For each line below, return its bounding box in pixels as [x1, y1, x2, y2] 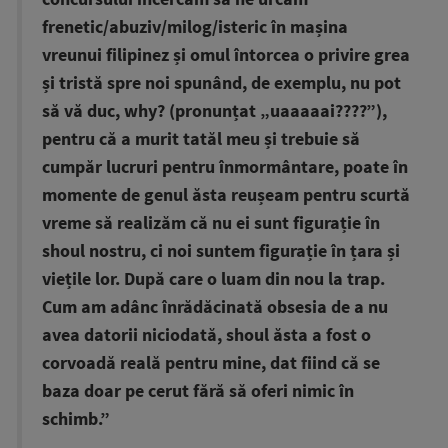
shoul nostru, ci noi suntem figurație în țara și [42, 240, 400, 263]
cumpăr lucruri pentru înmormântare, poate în [42, 156, 408, 179]
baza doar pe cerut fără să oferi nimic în [42, 380, 354, 403]
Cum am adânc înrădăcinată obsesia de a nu [42, 296, 388, 319]
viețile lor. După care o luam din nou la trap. [42, 268, 385, 291]
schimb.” [42, 408, 110, 431]
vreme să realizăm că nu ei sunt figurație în [42, 212, 380, 235]
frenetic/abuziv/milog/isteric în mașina [42, 16, 348, 39]
